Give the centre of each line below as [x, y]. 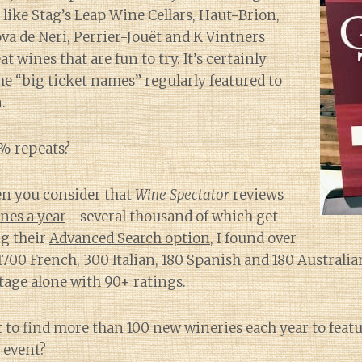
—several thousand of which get [171, 217]
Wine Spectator [182, 195]
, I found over [253, 238]
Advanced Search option [130, 238]
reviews [257, 195]
